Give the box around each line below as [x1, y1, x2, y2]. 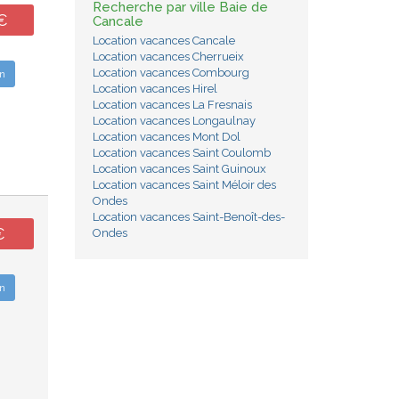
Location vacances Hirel [92, 82, 217, 95]
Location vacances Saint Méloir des [92, 178, 276, 191]
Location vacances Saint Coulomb [92, 146, 271, 159]
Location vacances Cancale [92, 34, 235, 47]
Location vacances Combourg [92, 66, 249, 79]
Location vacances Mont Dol [92, 130, 240, 143]
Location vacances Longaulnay [92, 114, 256, 127]
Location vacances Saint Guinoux [92, 162, 266, 175]
